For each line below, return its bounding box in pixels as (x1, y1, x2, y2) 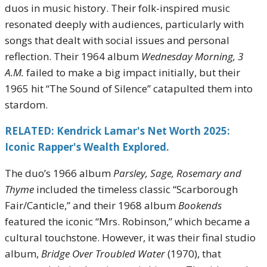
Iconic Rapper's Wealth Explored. (5, 140, 169, 154)
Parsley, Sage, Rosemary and (113, 166, 241, 180)
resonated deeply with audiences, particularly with (5, 17, 244, 31)
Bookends (178, 198, 222, 212)
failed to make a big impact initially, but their (24, 66, 240, 79)
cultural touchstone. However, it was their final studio (5, 231, 256, 244)
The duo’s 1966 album (5, 166, 113, 180)
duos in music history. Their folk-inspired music (5, 1, 230, 15)
